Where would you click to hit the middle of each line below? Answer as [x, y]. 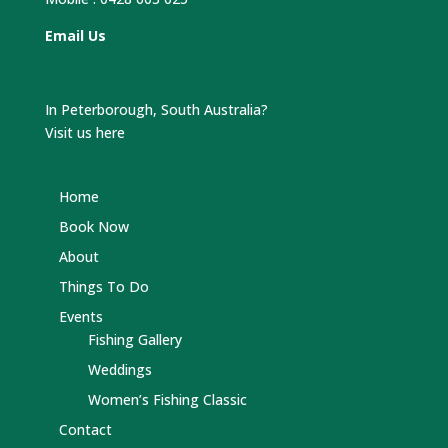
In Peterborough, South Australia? [156, 109]
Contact [85, 429]
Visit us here [84, 132]
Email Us [75, 35]
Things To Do [103, 286]
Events [80, 316]
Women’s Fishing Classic [167, 399]
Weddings [119, 369]
